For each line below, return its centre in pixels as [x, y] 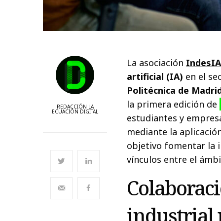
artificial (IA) [155, 76]
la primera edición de [173, 104]
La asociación [157, 62]
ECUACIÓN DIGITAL [75, 111]
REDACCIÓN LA [75, 106]
